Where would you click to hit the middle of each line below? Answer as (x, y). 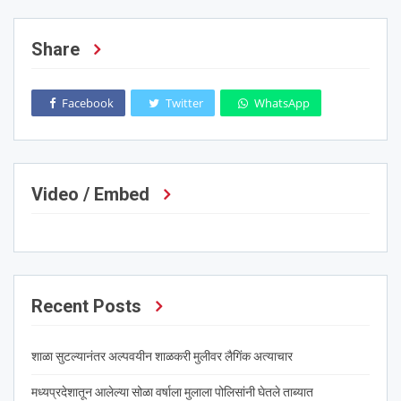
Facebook (88, 103)
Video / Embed (90, 195)
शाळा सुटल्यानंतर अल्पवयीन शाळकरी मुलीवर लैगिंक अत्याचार (162, 357)
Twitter (184, 103)
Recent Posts (86, 307)
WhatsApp (282, 103)
